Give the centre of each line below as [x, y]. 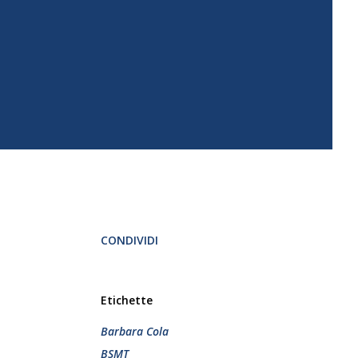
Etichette [127, 300]
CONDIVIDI [129, 240]
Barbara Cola [135, 331]
